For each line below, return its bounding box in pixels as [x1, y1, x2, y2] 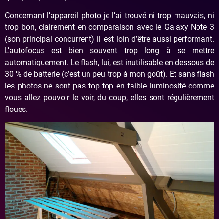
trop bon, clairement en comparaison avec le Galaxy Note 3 [5, 22, 214, 32]
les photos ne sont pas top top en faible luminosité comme [5, 81, 214, 90]
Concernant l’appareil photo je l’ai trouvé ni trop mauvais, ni [5, 10, 214, 20]
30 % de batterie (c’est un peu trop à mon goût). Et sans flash [5, 69, 214, 79]
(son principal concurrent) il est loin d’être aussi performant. [5, 34, 214, 44]
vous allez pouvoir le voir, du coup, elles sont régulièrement [5, 92, 214, 102]
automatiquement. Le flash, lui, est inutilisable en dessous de [5, 57, 214, 67]
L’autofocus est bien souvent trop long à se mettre [5, 45, 214, 55]
